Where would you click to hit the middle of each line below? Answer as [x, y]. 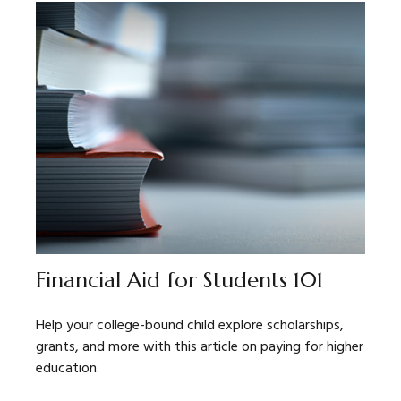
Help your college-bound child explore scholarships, [190, 326]
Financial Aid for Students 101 [179, 281]
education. [68, 369]
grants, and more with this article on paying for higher [200, 348]
